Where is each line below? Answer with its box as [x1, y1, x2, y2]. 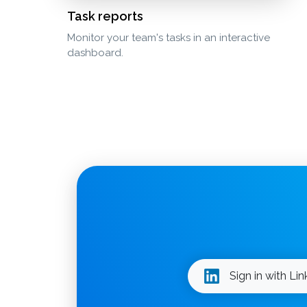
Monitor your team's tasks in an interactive [66, 32, 270, 45]
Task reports [66, 9, 143, 24]
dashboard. [66, 47, 123, 60]
